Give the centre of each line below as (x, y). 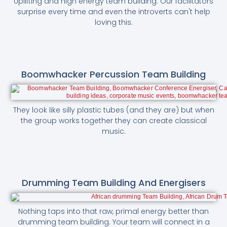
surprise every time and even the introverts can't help (113, 11)
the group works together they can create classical (113, 120)
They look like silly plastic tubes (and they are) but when (113, 110)
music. (113, 131)
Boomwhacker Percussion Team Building (113, 74)
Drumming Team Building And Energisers (113, 183)
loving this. (113, 22)
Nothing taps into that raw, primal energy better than (113, 212)
